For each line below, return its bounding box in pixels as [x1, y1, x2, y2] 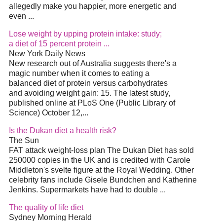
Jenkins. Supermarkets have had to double [9, 185, 160, 194]
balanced [9, 79, 43, 88]
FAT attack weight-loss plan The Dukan [9, 146, 148, 155]
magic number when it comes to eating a [9, 69, 149, 78]
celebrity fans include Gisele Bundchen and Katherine [9, 176, 197, 184]
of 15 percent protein [28, 39, 104, 48]
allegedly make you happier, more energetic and [9, 2, 177, 11]
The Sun [9, 136, 39, 145]
